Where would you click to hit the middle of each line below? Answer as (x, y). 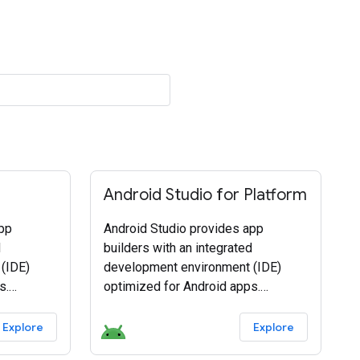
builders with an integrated (178, 248)
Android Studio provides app (183, 229)
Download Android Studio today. (192, 306)
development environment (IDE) (192, 267)
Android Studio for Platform (205, 195)
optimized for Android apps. (182, 286)
